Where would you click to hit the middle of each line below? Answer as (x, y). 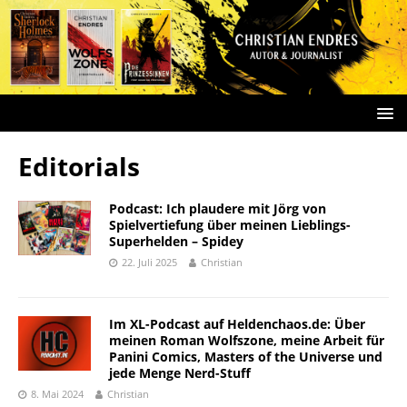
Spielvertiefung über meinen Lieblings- (230, 224)
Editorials (79, 166)
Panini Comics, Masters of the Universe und (246, 356)
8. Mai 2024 (57, 393)
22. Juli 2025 (149, 262)
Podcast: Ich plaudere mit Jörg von (218, 208)
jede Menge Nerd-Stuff (180, 372)
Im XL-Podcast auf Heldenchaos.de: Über (237, 323)
